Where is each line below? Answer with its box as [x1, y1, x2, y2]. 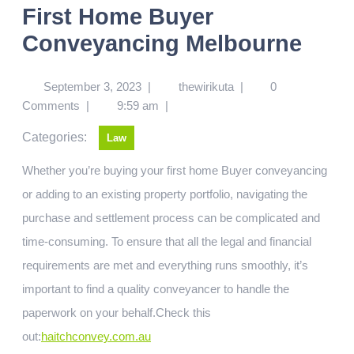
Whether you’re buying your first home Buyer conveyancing [22, 164, 33, 177]
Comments [22, 99, 80, 112]
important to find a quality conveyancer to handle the [22, 282, 289, 296]
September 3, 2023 [43, 80, 141, 93]
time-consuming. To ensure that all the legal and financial [22, 235, 311, 248]
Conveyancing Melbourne [22, 31, 302, 56]
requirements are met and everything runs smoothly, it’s [22, 258, 308, 272]
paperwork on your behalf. [22, 306, 156, 319]
